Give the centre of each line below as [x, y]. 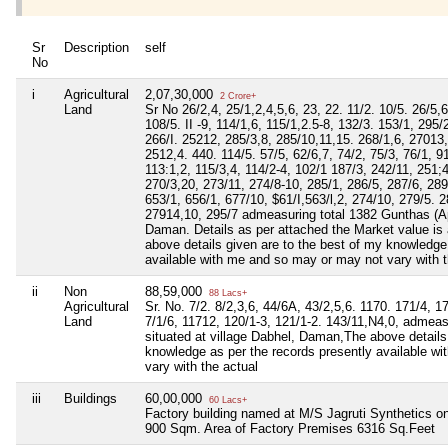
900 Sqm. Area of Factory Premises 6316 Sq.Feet [290, 429]
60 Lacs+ [226, 400]
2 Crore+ [236, 96]
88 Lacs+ [226, 293]
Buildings [90, 399]
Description [96, 48]
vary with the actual [201, 367]
